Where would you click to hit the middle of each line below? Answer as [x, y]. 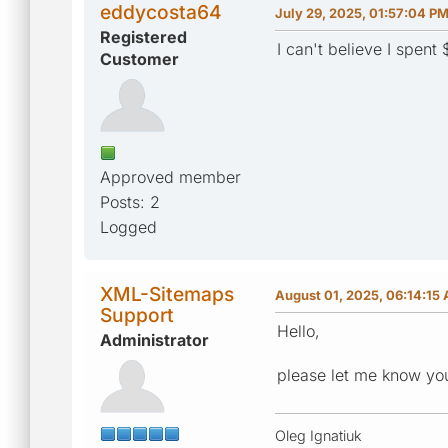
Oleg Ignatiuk [318, 435]
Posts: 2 [130, 201]
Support [137, 314]
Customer [139, 58]
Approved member [170, 176]
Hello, [298, 330]
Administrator [154, 339]
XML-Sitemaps [167, 293]
